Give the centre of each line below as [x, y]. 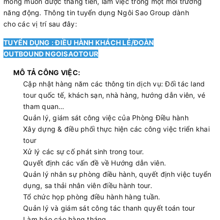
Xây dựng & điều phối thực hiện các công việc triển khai [117, 129]
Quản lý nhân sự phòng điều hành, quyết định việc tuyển [117, 174]
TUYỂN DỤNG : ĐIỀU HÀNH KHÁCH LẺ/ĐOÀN [79, 42]
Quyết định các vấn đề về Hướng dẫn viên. [95, 163]
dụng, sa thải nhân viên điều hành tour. [88, 185]
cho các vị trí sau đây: [40, 24]
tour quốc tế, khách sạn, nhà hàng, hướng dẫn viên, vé [114, 95]
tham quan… [44, 106]
